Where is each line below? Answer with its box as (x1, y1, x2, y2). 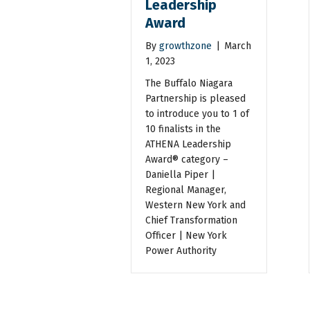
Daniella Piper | (145, 168, 216, 181)
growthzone (159, 39, 212, 52)
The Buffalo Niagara (145, 77, 233, 89)
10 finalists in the (145, 122, 221, 135)
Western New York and (145, 199, 246, 211)
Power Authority (145, 244, 217, 257)
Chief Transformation (145, 214, 238, 226)
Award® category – (145, 153, 229, 165)
